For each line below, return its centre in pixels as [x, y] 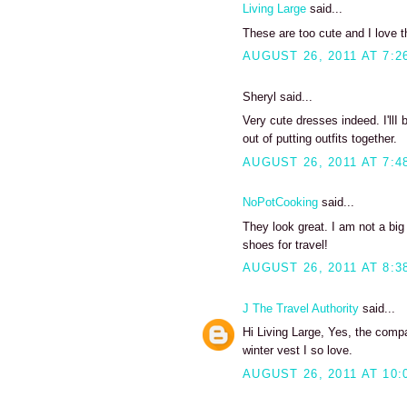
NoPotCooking [280, 203]
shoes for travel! [285, 244]
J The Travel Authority [301, 308]
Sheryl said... [278, 96]
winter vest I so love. [298, 351]
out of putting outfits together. [320, 139]
